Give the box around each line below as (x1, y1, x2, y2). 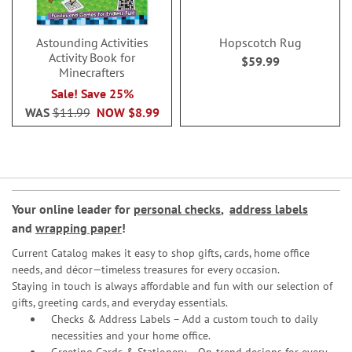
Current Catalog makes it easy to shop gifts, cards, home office (12, 246, 310, 260)
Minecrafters (59, 64, 125, 80)
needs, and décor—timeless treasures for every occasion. (12, 262, 280, 277)
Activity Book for (49, 49, 135, 65)
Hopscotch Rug (218, 35, 302, 50)
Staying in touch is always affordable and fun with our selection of (12, 279, 332, 293)
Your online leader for (12, 201, 134, 217)
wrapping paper (35, 220, 122, 236)
